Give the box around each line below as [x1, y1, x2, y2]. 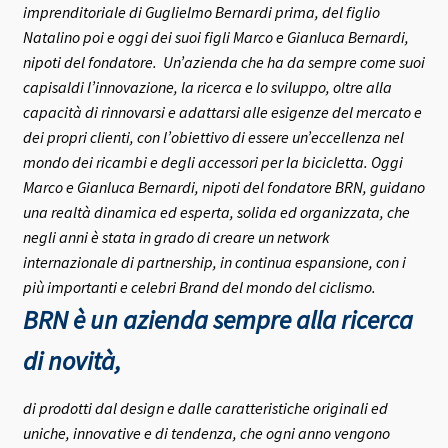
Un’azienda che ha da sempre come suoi [162, 52, 425, 73]
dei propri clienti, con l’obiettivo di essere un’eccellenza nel [22, 127, 404, 148]
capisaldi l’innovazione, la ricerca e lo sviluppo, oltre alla [22, 77, 392, 98]
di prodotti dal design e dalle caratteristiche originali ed [22, 398, 388, 419]
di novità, [22, 345, 121, 378]
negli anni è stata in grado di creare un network [22, 227, 330, 248]
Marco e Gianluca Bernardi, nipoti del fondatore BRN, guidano [22, 177, 425, 198]
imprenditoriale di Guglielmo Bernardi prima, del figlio [22, 2, 380, 23]
